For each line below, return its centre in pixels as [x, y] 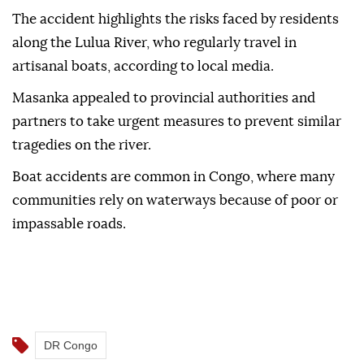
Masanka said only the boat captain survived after [171, 22]
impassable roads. [69, 305]
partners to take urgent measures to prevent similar [177, 203]
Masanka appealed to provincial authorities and [164, 180]
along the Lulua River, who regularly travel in [154, 124]
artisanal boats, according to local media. [143, 148]
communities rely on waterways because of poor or [175, 282]
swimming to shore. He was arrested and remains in [176, 45]
